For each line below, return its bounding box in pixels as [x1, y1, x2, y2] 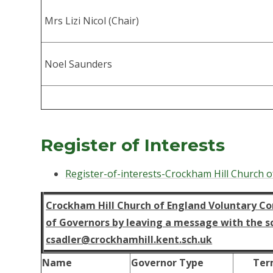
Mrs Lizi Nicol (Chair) [44, 14, 140, 28]
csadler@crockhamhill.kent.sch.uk [46, 233, 213, 247]
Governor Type [131, 256, 204, 270]
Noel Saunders [44, 57, 115, 71]
